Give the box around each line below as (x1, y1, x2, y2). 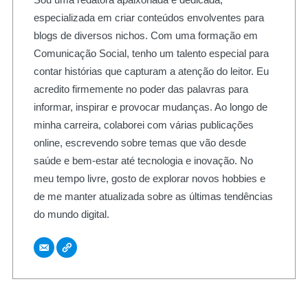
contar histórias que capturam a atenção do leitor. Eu (33, 65, 269, 77)
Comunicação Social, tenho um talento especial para (33, 47, 269, 59)
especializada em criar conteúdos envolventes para (33, 12, 264, 23)
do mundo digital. (33, 208, 109, 220)
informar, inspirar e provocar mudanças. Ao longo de (33, 101, 267, 113)
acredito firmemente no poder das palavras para (33, 83, 248, 95)
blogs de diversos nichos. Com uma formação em (33, 30, 258, 41)
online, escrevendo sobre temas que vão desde (33, 137, 246, 148)
